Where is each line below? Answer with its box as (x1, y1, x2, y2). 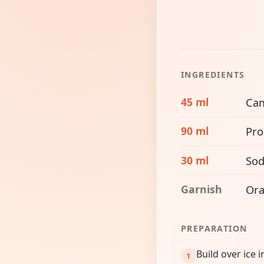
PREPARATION (181, 223, 247, 235)
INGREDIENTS (181, 68, 245, 80)
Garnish (181, 181, 222, 196)
